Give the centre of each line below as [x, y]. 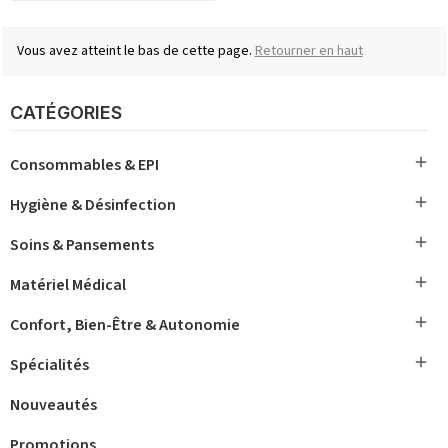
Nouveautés [53, 404]
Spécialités [49, 364]
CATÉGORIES [66, 112]
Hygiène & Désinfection [93, 204]
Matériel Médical [68, 284]
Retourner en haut [308, 50]
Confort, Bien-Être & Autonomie [125, 324]
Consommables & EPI [84, 164]
